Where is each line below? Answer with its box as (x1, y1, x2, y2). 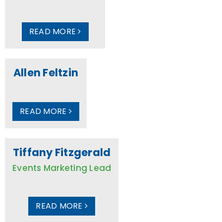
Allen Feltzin (13, 65, 78, 80)
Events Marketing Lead (12, 162, 111, 174)
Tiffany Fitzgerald (12, 145, 111, 160)
